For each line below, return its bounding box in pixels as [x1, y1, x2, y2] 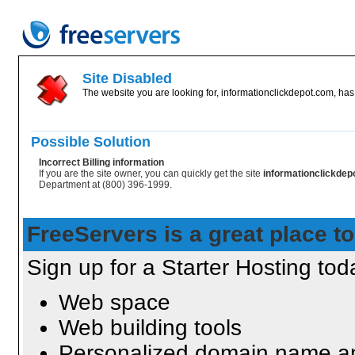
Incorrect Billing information [39, 157, 164, 168]
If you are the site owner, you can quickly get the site [39, 168, 261, 179]
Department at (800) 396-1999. [39, 179, 172, 190]
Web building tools [59, 315, 242, 340]
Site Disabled [82, 71, 172, 86]
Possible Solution [31, 134, 151, 150]
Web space [59, 290, 170, 315]
